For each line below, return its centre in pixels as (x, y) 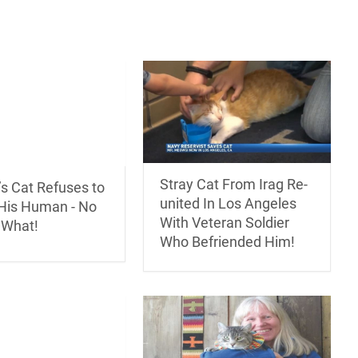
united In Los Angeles (229, 204)
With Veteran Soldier (225, 223)
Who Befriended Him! (228, 242)
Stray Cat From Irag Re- (234, 185)
